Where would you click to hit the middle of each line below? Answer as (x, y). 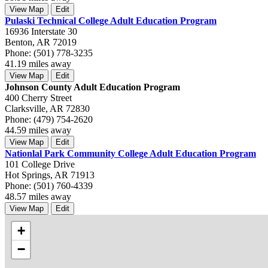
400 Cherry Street (38, 98)
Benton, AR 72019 (41, 42)
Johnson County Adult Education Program (92, 87)
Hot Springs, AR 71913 (50, 175)
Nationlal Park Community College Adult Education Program (130, 153)
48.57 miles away (38, 196)
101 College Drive (40, 164)
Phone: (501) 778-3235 (49, 53)
